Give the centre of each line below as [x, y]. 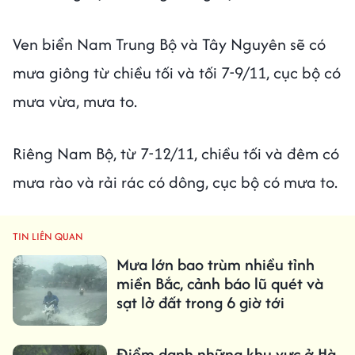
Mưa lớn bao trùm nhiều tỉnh [215, 264]
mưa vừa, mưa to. [75, 101]
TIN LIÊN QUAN [48, 236]
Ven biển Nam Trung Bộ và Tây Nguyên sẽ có [169, 44]
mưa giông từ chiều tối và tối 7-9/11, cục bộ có [177, 72]
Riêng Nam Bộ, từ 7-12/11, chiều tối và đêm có [176, 153]
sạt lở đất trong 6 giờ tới [200, 302]
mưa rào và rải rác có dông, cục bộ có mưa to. [175, 181]
